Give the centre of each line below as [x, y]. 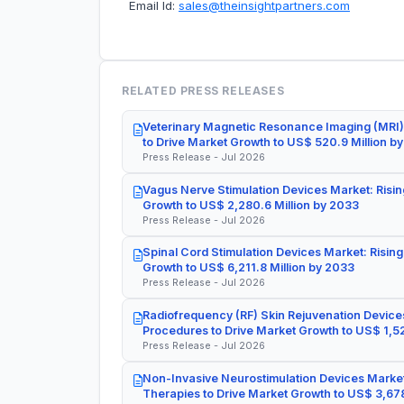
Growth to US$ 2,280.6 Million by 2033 [251, 205]
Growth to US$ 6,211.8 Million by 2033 [248, 268]
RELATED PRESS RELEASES [203, 91]
